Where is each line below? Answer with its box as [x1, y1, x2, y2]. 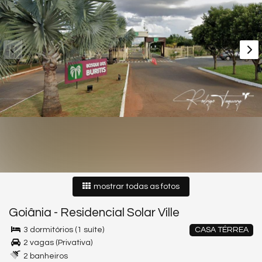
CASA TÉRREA [194, 226, 249, 234]
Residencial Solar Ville [60, 206, 180, 219]
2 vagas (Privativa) [22, 239, 92, 247]
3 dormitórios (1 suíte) [22, 226, 104, 234]
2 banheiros [22, 252, 68, 260]
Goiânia [9, 206, 51, 219]
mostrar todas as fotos [92, 182, 180, 191]
